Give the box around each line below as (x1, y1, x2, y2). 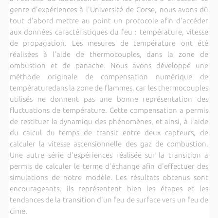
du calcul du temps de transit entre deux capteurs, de (9, 128, 209, 137)
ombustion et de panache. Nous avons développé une (9, 61, 209, 70)
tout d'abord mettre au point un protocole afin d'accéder (9, 16, 209, 25)
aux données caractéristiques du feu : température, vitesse (9, 27, 209, 36)
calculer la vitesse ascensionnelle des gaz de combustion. (9, 139, 209, 148)
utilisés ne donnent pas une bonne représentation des (9, 94, 209, 103)
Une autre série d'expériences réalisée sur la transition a (9, 150, 209, 159)
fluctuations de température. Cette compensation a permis (9, 106, 209, 114)
